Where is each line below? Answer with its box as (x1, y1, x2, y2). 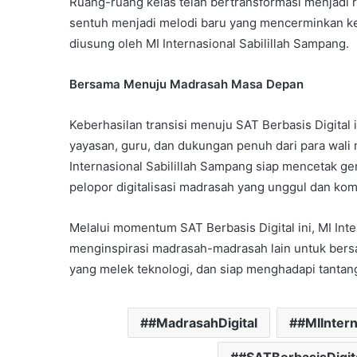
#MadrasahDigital (148, 315, 257, 331)
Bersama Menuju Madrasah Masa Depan (69, 76, 304, 92)
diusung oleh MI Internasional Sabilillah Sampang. (69, 36, 349, 52)
